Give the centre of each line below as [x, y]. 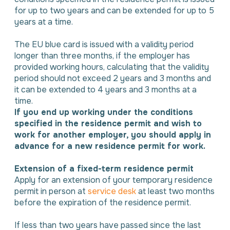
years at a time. [44, 22]
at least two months [175, 191]
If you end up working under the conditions [104, 112]
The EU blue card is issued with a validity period [104, 44]
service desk [112, 191]
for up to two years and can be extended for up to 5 [114, 11]
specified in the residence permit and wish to [108, 123]
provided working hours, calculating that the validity [112, 67]
